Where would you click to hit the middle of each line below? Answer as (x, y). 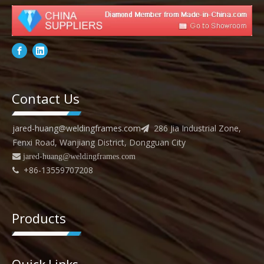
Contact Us (46, 98)
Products (39, 218)
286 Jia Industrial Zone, (195, 128)
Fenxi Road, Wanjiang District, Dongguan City (99, 142)
